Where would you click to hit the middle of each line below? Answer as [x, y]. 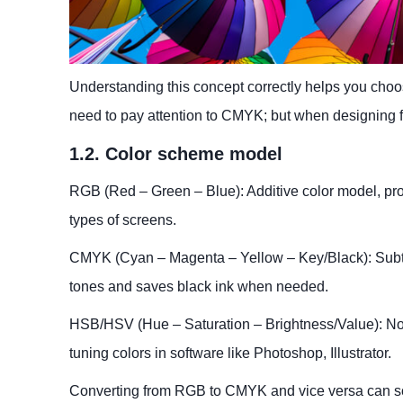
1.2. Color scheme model [176, 154]
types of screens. [123, 220]
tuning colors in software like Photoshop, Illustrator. [230, 354]
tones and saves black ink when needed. [199, 287]
